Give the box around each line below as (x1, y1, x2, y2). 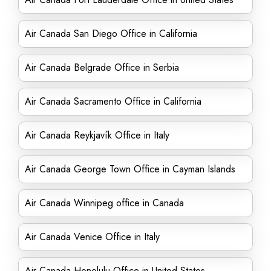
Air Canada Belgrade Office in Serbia (25, 60, 179, 74)
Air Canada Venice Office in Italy (25, 230, 160, 244)
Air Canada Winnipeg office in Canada (25, 196, 184, 210)
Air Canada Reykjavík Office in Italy (25, 128, 169, 142)
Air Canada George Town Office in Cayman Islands (25, 162, 235, 176)
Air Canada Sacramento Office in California (25, 94, 201, 108)
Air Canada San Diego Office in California (25, 27, 197, 41)
